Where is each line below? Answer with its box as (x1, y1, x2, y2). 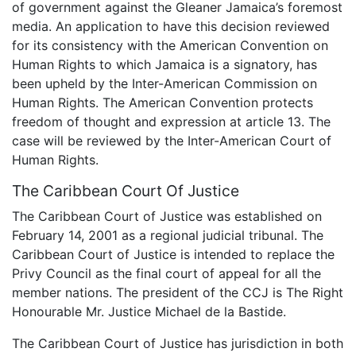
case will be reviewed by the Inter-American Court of (12, 133, 331, 149)
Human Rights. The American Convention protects (12, 95, 313, 111)
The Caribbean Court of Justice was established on (12, 207, 322, 224)
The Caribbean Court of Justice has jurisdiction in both (12, 335, 343, 351)
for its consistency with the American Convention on (12, 37, 328, 54)
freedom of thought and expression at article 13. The (12, 114, 331, 130)
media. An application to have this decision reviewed (12, 18, 330, 35)
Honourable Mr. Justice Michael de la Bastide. (12, 303, 286, 319)
